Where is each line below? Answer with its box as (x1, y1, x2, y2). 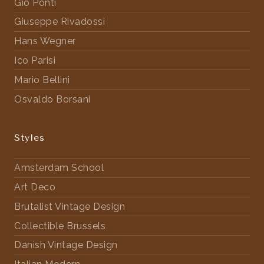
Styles (14, 131, 45, 143)
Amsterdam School (14, 162, 104, 174)
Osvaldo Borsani (14, 93, 91, 105)
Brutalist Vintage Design (14, 200, 125, 212)
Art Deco (14, 181, 55, 193)
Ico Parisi (14, 55, 55, 66)
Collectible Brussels (14, 220, 105, 232)
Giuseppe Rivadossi (14, 16, 105, 28)
